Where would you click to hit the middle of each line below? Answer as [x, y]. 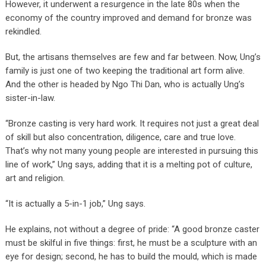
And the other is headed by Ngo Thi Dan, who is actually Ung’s [125, 84]
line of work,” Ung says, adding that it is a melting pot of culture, [129, 164]
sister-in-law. [30, 98]
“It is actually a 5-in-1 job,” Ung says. [75, 203]
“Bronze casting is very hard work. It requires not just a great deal [132, 123]
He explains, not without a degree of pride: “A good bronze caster [132, 229]
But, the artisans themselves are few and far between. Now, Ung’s [133, 57]
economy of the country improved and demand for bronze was [128, 18]
